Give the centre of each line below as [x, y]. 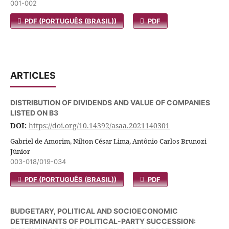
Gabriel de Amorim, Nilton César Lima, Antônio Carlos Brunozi [108, 141]
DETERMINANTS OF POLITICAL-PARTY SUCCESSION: [103, 221]
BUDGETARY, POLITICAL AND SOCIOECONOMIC [94, 211]
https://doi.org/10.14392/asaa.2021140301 [99, 125]
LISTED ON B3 [34, 113]
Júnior [20, 151]
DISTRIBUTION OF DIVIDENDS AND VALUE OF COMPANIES [110, 102]
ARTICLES [33, 75]
